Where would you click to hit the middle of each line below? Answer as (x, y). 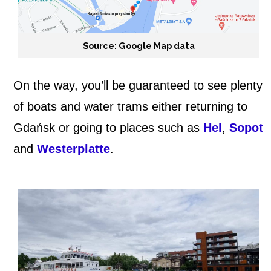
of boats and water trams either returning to (130, 107)
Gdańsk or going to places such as (108, 128)
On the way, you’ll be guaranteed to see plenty (138, 86)
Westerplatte (73, 149)
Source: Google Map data (139, 46)
